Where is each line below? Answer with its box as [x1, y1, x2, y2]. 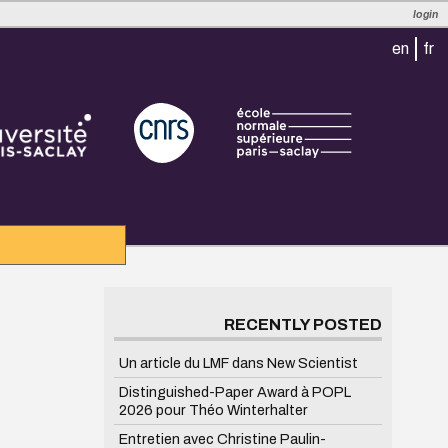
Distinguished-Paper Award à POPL [118, 383, 351, 400]
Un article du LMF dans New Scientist [118, 354, 358, 371]
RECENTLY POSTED [224, 316, 382, 333]
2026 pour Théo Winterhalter [118, 401, 308, 418]
